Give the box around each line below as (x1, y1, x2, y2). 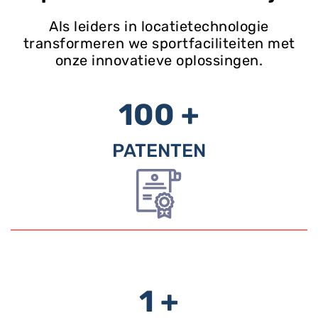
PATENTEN (112, 139, 206, 162)
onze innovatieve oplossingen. (55, 51, 263, 69)
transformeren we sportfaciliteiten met (23, 34, 295, 52)
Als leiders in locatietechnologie (49, 17, 269, 35)
